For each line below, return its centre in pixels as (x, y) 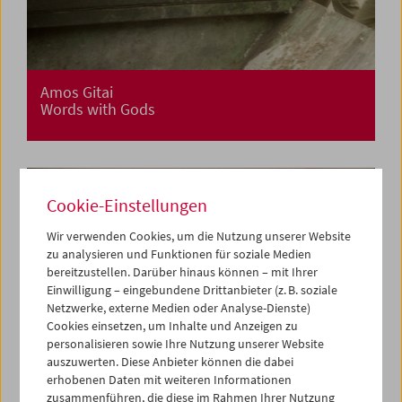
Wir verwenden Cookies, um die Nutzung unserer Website (199, 236)
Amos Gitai (77, 92)
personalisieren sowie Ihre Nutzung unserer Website (186, 343)
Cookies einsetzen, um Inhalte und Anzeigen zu (173, 325)
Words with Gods (98, 109)
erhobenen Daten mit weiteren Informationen (170, 379)
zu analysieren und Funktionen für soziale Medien (179, 253)
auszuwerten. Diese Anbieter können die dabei (170, 361)
